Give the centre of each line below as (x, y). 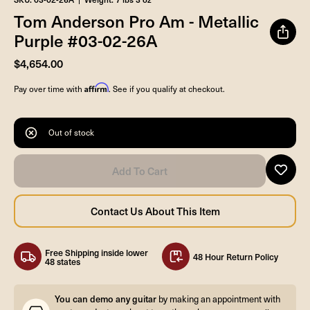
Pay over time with (49, 88)
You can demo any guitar (106, 299)
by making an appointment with (218, 299)
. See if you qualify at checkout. (167, 88)
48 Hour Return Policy (236, 257)
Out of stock (71, 133)
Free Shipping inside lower (97, 252)
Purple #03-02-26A (85, 40)
